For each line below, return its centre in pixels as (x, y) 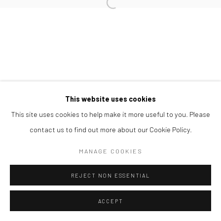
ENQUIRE (130, 208)
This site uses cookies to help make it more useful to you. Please (110, 114)
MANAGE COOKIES (110, 151)
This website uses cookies (110, 99)
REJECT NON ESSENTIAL (110, 175)
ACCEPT (110, 201)
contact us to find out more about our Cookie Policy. (110, 129)
